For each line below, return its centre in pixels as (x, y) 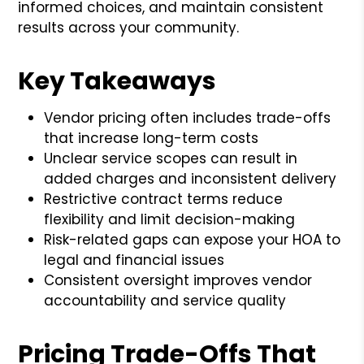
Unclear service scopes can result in (171, 158)
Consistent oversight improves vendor (178, 280)
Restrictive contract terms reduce (164, 199)
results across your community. (129, 27)
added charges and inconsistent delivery (191, 178)
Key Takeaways (117, 81)
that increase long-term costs (152, 138)
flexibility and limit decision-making (170, 219)
